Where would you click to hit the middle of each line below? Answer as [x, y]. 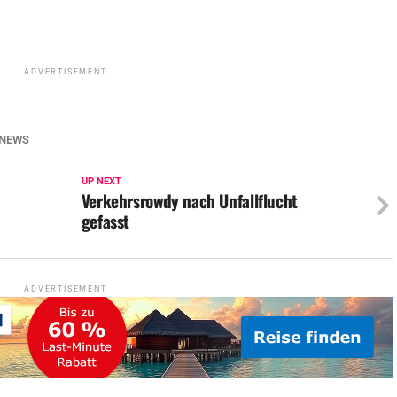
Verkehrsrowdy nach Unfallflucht [189, 200]
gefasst [105, 221]
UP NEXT [101, 181]
